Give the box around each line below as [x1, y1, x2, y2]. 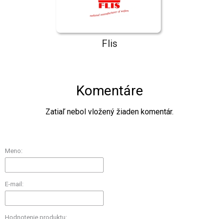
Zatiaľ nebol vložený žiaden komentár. [45, 107, 174, 116]
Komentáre [76, 82, 143, 99]
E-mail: [5, 180, 23, 188]
